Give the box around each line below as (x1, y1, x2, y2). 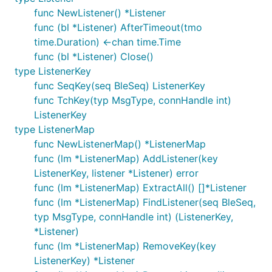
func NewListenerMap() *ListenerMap (34, 138, 206, 150)
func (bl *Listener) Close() (34, 50, 154, 63)
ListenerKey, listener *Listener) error (34, 167, 199, 179)
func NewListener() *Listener (34, 7, 166, 19)
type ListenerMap (15, 123, 95, 135)
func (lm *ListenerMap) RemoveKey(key (34, 240, 216, 252)
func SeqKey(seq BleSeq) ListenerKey (34, 80, 205, 92)
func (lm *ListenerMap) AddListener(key (34, 152, 218, 165)
